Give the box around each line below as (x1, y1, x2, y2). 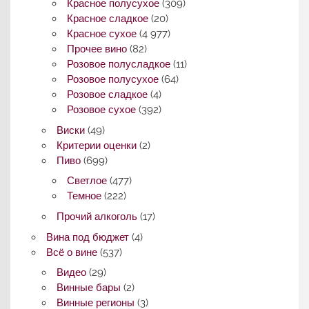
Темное (67, 190, 102, 203)
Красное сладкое (67, 12, 149, 26)
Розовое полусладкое (67, 58, 171, 71)
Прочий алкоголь (56, 210, 137, 223)
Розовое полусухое (67, 73, 159, 86)
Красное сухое (67, 28, 137, 41)
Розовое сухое (67, 103, 137, 117)
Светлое (67, 175, 108, 188)
